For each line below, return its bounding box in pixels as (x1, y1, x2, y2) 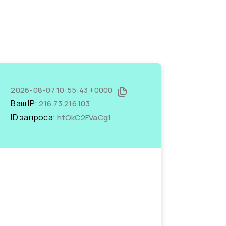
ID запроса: (11, 111, 58, 123)
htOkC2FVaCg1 (57, 112, 111, 123)
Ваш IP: (11, 98, 39, 109)
